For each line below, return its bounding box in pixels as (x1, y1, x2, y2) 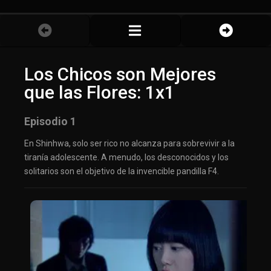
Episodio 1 (24, 115, 76, 128)
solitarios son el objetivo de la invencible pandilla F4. (24, 166, 219, 177)
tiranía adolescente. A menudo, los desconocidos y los (24, 152, 229, 163)
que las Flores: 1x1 (24, 82, 175, 103)
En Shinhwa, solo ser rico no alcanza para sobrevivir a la (24, 139, 235, 149)
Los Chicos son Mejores (24, 64, 216, 85)
